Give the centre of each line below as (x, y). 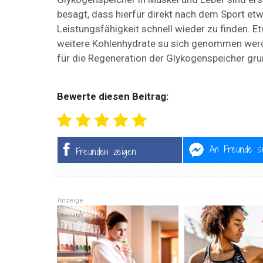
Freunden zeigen (106, 152)
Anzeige (70, 201)
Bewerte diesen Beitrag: (113, 97)
